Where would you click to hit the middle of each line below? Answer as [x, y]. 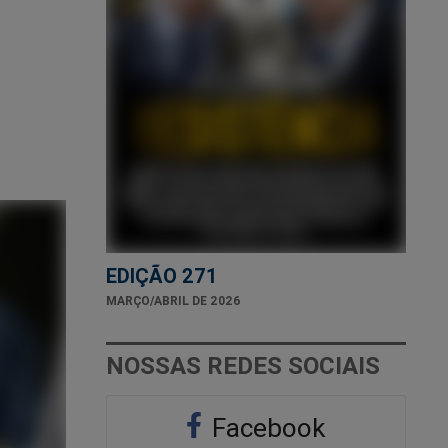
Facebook [266, 427]
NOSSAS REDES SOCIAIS [243, 365]
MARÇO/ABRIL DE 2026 [173, 300]
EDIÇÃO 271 [161, 275]
